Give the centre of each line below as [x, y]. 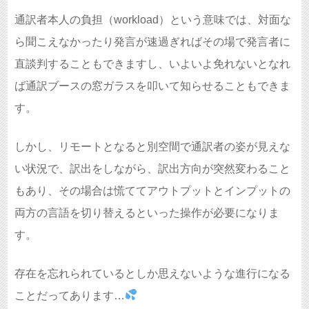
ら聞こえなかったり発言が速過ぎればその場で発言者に [152, 41]
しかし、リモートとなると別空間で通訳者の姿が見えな [152, 146]
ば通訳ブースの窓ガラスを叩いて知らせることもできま [152, 86]
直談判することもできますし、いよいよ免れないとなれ [152, 63]
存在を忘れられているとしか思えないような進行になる [152, 273]
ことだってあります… [70, 295]
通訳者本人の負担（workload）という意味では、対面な [153, 19]
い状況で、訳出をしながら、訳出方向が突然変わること [152, 168]
